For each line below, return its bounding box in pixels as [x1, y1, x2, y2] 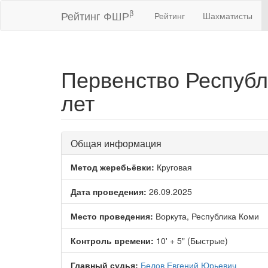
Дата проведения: [71, 185, 147, 197]
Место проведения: [71, 210, 153, 222]
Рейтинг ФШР [61, 8, 129, 23]
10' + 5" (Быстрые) [154, 234, 228, 246]
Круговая [154, 161, 192, 173]
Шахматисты [203, 10, 252, 22]
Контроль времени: [71, 234, 154, 246]
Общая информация [71, 136, 162, 150]
